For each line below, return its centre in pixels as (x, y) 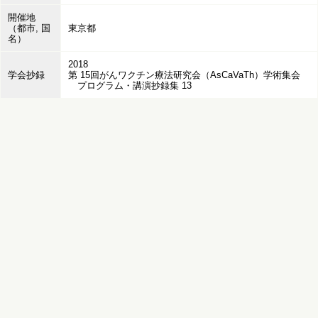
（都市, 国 (29, 28)
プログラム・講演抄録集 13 (130, 86)
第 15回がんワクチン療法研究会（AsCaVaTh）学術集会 (184, 75)
